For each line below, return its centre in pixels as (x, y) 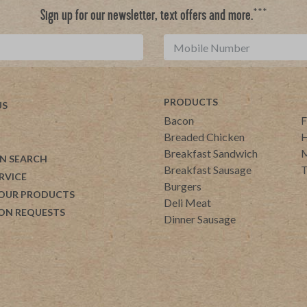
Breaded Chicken (204, 137)
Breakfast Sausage (208, 170)
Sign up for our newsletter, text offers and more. (146, 17)
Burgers (183, 186)
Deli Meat (187, 203)
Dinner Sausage (200, 219)
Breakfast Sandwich (211, 153)
